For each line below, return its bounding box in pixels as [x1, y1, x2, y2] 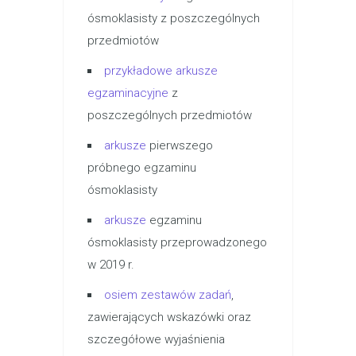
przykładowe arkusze [104, 64, 218, 78]
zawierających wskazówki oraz [87, 310, 251, 324]
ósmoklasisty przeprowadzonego [87, 235, 267, 250]
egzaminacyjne [87, 86, 168, 100]
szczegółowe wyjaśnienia [87, 332, 225, 346]
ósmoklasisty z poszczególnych [87, 11, 260, 25]
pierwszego [146, 138, 213, 153]
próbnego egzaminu [87, 161, 196, 175]
